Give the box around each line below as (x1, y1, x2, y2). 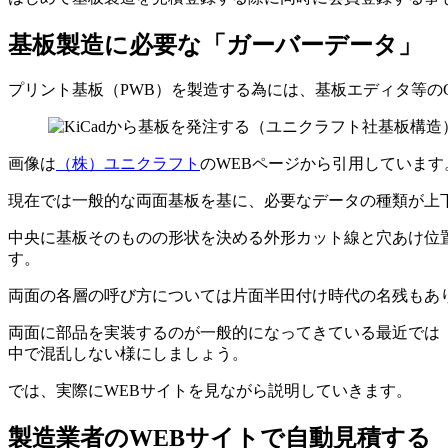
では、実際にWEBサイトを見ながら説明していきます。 (8, 382, 412, 400)
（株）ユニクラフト (56, 155, 200, 173)
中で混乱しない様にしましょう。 (8, 345, 248, 363)
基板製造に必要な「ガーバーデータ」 (8, 31, 422, 58)
